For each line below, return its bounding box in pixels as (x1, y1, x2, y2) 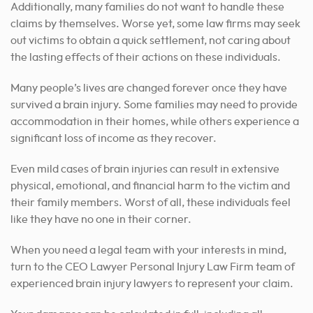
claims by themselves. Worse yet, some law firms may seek (10, 18, 300, 30)
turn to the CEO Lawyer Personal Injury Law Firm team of (10, 261, 295, 273)
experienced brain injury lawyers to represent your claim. (10, 278, 293, 290)
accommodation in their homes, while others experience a (10, 116, 299, 128)
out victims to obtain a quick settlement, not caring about (10, 35, 291, 47)
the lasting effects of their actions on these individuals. (10, 52, 281, 64)
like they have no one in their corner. (10, 214, 191, 226)
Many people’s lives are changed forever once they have (10, 82, 287, 94)
